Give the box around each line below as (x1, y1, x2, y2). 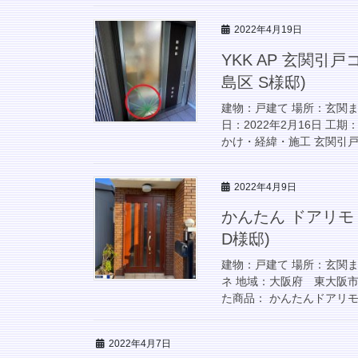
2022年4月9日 (234, 181, 296, 193)
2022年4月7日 (109, 338, 171, 350)
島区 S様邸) (221, 73, 306, 91)
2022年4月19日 (234, 23, 302, 35)
